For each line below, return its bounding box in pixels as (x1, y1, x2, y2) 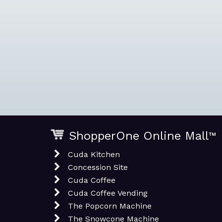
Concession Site (68, 163, 128, 172)
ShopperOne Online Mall (68, 129, 209, 143)
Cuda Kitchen (68, 150, 120, 159)
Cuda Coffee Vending (68, 188, 148, 198)
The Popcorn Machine (68, 201, 152, 211)
